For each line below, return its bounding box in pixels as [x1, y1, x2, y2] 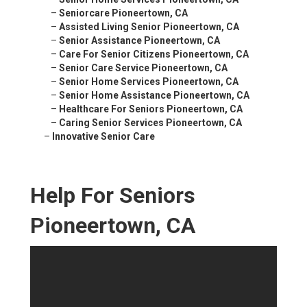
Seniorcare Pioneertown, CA [59, 8, 188, 19]
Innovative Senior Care [52, 131, 155, 143]
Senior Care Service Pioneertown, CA [59, 62, 228, 74]
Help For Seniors [30, 182, 195, 209]
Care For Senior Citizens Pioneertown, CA [59, 49, 249, 60]
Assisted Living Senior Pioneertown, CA [59, 21, 239, 33]
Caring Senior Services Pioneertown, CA [59, 117, 242, 129]
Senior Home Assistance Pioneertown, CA [59, 90, 249, 101]
